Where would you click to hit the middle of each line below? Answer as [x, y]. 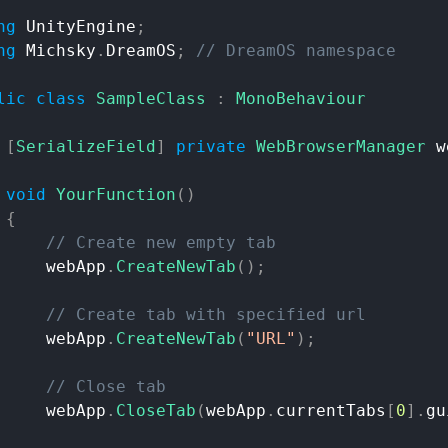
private [211, 147]
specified [281, 315]
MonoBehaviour [301, 99]
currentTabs [331, 411]
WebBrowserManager [341, 147]
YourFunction [116, 195]
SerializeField [86, 147]
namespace [351, 51]
